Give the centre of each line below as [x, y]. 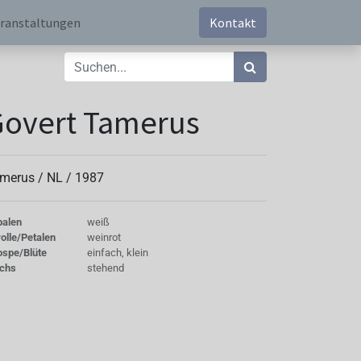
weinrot [104, 237]
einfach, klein [117, 253]
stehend [105, 268]
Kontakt [233, 23]
